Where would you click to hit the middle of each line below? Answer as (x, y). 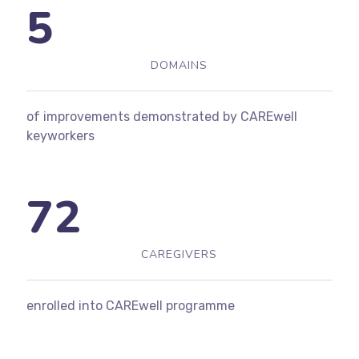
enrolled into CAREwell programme (130, 305)
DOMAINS (179, 65)
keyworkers (60, 135)
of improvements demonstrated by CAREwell (161, 116)
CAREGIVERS (179, 254)
